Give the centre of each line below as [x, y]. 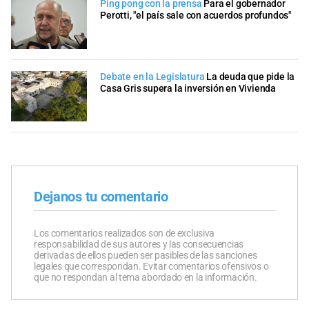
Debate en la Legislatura [152, 77]
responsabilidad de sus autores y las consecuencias [139, 245]
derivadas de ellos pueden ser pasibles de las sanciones [146, 256]
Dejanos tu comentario [101, 197]
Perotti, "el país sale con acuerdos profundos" [196, 16]
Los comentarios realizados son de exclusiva [124, 233]
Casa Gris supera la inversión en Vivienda [188, 88]
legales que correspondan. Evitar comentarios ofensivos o [151, 267]
